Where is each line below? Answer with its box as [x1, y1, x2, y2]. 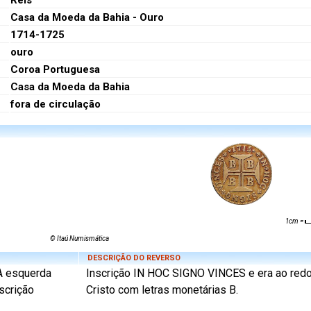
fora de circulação [10, 98, 101, 111]
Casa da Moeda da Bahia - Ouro [10, 11, 164, 24]
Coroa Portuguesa [10, 63, 100, 76]
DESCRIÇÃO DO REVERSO [87, 253, 180, 263]
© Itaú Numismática [49, 235, 109, 243]
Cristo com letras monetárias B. [85, 283, 238, 297]
